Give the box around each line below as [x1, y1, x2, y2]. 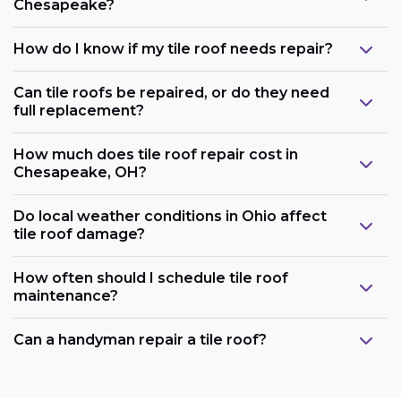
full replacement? [13, 101, 144, 119]
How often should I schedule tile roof [13, 269, 288, 286]
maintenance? [13, 286, 118, 304]
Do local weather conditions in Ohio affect [13, 207, 327, 225]
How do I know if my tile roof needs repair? [13, 39, 333, 57]
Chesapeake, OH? [13, 163, 147, 181]
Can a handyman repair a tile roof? [13, 330, 267, 348]
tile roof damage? [13, 225, 145, 243]
